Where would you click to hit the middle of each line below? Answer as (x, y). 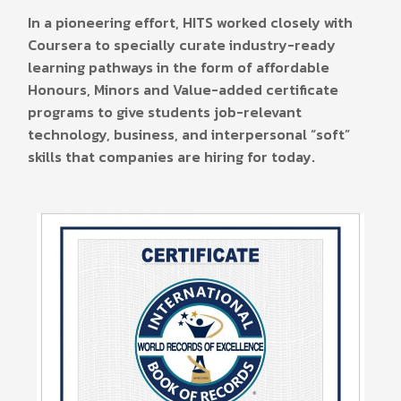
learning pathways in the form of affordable (179, 67)
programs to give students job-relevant (165, 112)
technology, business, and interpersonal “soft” (189, 134)
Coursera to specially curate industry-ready (182, 45)
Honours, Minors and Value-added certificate (183, 90)
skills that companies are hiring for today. (171, 157)
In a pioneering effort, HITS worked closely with (190, 22)
